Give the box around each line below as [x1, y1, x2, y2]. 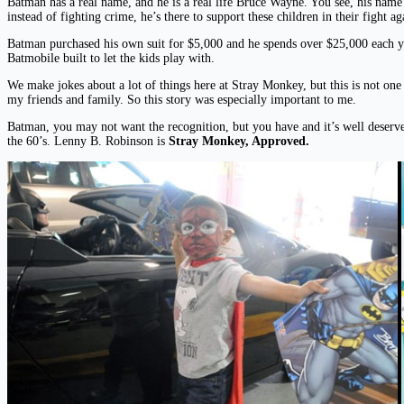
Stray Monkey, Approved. [169, 134, 309, 149]
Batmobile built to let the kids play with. [7, 51, 215, 66]
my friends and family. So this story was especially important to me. [7, 93, 356, 107]
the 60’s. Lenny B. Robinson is [7, 134, 169, 149]
